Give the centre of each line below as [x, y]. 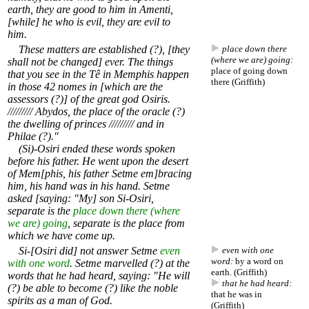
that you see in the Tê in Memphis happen [98, 74]
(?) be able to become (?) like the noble [93, 288]
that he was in [237, 295]
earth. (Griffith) [239, 272]
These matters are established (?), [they [99, 50]
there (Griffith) [238, 82]
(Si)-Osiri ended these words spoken [91, 149]
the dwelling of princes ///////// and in [86, 124]
